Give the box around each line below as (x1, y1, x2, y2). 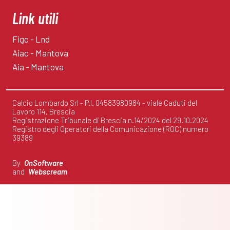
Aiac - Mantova (12, 48, 68, 59)
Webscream (28, 167, 67, 177)
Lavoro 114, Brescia (12, 107, 75, 117)
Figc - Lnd (12, 34, 50, 45)
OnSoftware (24, 158, 63, 168)
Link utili (12, 9, 58, 28)
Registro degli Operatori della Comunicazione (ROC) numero (12, 124, 208, 134)
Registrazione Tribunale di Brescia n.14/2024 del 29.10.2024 (12, 116, 208, 125)
